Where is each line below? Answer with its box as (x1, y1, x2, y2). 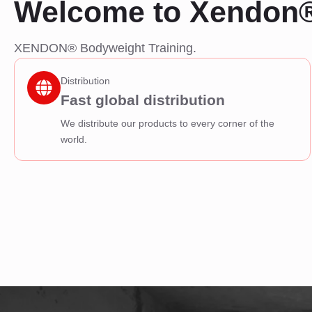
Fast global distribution (60, 92, 225, 109)
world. (60, 134, 87, 146)
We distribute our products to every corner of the (60, 118, 274, 130)
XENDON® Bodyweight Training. (14, 41, 196, 56)
